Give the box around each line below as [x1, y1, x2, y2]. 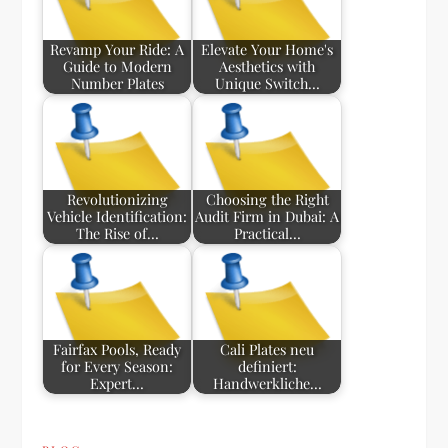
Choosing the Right [205, 189, 329, 210]
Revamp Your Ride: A [50, 39, 185, 60]
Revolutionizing [66, 189, 168, 210]
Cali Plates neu [220, 339, 315, 360]
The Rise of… [75, 223, 159, 244]
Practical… [233, 223, 301, 244]
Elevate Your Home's [201, 39, 334, 60]
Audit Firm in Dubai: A [195, 206, 340, 227]
